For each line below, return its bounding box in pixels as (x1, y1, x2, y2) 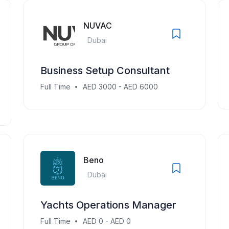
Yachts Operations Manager (40, 199, 176, 211)
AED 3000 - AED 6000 (83, 82, 158, 91)
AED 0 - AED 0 (83, 217, 131, 225)
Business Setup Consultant (40, 64, 170, 77)
